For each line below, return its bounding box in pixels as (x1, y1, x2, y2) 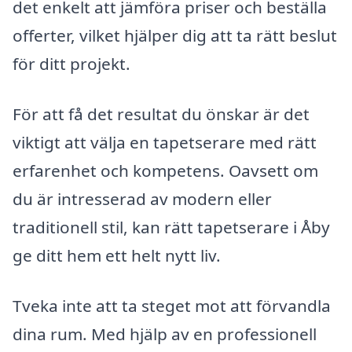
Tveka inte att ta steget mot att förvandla (13, 294, 331, 317)
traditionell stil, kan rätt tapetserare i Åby (13, 216, 330, 239)
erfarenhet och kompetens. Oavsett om (13, 159, 318, 182)
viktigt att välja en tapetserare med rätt (13, 131, 317, 154)
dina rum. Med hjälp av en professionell (13, 322, 317, 345)
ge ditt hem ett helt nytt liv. (13, 244, 221, 267)
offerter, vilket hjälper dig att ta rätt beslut (13, 24, 337, 47)
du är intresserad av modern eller (13, 188, 272, 211)
